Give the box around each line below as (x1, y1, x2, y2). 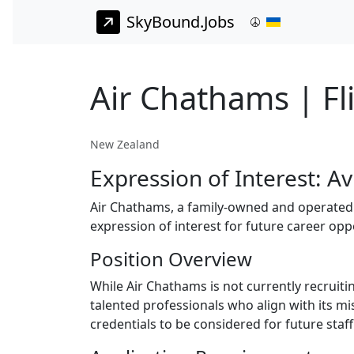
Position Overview (90, 246, 252, 273)
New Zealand (90, 137, 160, 153)
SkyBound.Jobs (126, 11, 235, 33)
